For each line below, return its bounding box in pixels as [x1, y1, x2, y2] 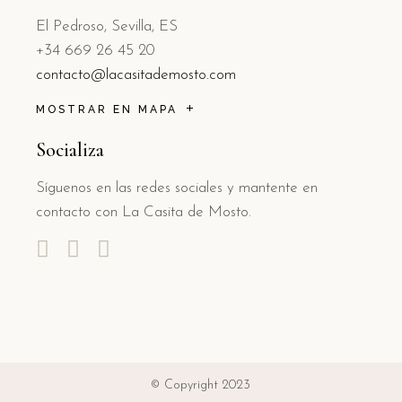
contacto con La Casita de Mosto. [36, 204, 251, 220]
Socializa [36, 137, 104, 162]
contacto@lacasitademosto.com [36, 66, 236, 83]
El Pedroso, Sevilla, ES [36, 18, 178, 34]
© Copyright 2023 [151, 378, 251, 392]
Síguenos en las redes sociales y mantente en [36, 179, 318, 196]
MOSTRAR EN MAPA [36, 102, 178, 116]
